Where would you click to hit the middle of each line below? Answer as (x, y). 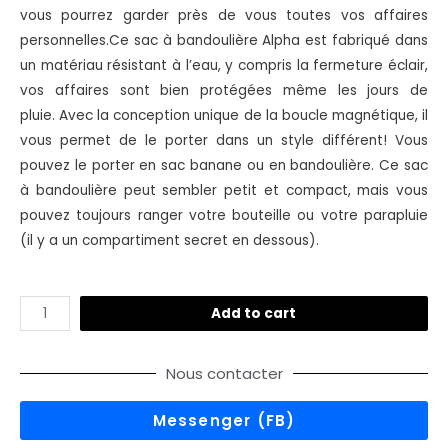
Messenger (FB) (224, 421)
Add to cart (254, 314)
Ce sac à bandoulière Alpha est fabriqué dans (268, 40)
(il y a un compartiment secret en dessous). (171, 240)
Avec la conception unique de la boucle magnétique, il (244, 115)
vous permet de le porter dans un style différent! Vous (224, 140)
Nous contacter (224, 374)
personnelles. (64, 40)
